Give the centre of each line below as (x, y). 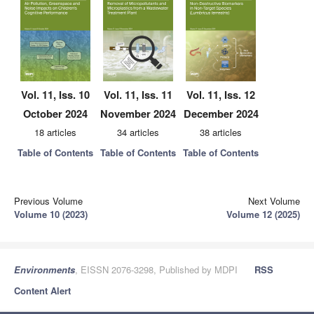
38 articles (221, 132)
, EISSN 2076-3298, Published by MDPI (156, 269)
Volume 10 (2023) (51, 214)
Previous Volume (48, 201)
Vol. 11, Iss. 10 (55, 95)
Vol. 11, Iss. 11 (138, 95)
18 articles (55, 132)
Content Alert (42, 291)
